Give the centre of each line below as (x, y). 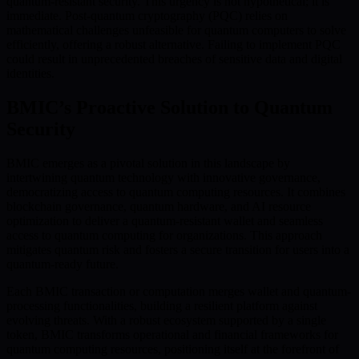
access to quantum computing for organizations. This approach (164, 236)
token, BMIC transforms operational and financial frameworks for (172, 335)
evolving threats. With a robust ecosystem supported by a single (166, 321)
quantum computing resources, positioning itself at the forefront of (173, 349)
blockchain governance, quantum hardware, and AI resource (159, 207)
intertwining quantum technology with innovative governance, (163, 178)
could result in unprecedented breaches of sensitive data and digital (174, 59)
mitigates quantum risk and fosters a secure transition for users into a (178, 250)
